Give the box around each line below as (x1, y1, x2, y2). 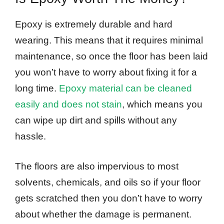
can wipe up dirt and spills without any (15, 114, 177, 125)
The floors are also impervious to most (15, 161, 178, 172)
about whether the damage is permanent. (15, 209, 191, 220)
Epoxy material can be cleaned (59, 82, 192, 93)
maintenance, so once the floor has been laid (15, 50, 208, 61)
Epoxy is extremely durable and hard (15, 18, 172, 29)
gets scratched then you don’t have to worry (15, 193, 202, 204)
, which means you (122, 98, 202, 109)
